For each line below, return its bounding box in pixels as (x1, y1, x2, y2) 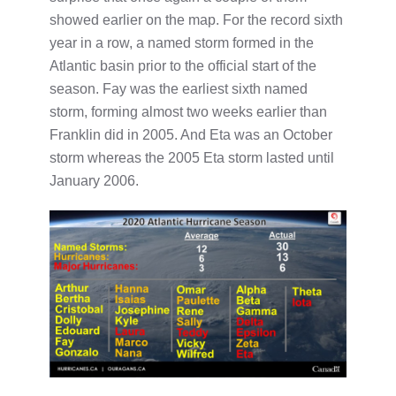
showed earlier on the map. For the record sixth (49, 11, 343, 27)
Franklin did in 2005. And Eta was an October (49, 126, 332, 142)
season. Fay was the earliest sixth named (49, 80, 308, 96)
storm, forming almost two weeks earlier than (49, 103, 327, 119)
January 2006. (49, 172, 139, 188)
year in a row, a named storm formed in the (49, 34, 314, 50)
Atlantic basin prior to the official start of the (49, 57, 316, 73)
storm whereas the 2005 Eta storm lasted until (49, 149, 334, 165)
